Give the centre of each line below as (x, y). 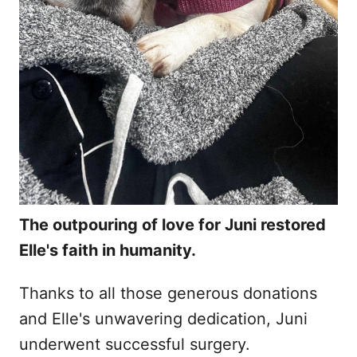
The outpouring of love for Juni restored (173, 224)
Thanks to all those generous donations (168, 293)
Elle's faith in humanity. (108, 250)
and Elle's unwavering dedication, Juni (163, 318)
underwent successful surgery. (135, 344)
